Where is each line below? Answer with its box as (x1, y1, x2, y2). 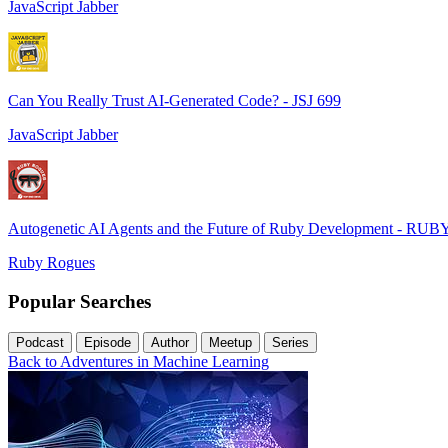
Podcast (16, 334, 64, 350)
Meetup (209, 334, 252, 350)
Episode (84, 334, 131, 350)
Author (151, 334, 189, 350)
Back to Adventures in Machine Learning (8, 352, 269, 370)
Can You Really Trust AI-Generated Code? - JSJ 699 (8, 92, 341, 110)
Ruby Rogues (8, 254, 95, 272)
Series (272, 334, 309, 350)
